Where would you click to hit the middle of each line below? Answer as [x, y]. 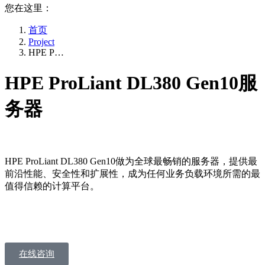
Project [41, 41]
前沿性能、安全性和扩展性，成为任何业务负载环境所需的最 [132, 173]
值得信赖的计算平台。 [52, 186]
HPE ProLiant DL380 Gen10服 [131, 83]
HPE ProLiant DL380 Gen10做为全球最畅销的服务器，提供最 [131, 161]
